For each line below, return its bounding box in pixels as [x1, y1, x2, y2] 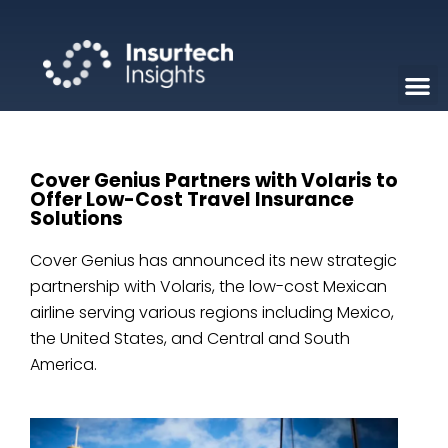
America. [30, 352, 97, 376]
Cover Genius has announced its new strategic [30, 248, 397, 272]
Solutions [30, 204, 123, 232]
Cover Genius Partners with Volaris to [30, 166, 398, 194]
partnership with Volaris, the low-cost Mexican [30, 274, 387, 298]
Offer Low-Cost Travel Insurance [30, 185, 354, 213]
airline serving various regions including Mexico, [30, 300, 394, 324]
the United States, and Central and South [30, 326, 350, 350]
